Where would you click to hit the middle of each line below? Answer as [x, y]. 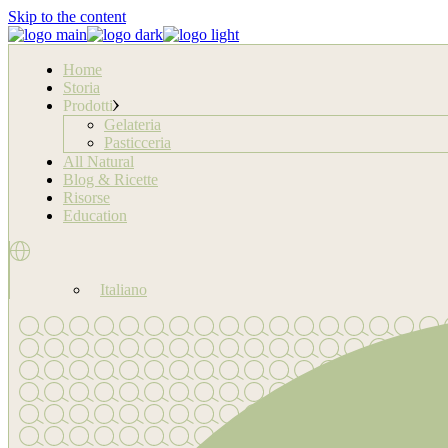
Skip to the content [67, 16]
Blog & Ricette [110, 179]
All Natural [98, 161]
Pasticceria [137, 142]
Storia [81, 87]
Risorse [86, 197]
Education [95, 215]
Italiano [123, 289]
